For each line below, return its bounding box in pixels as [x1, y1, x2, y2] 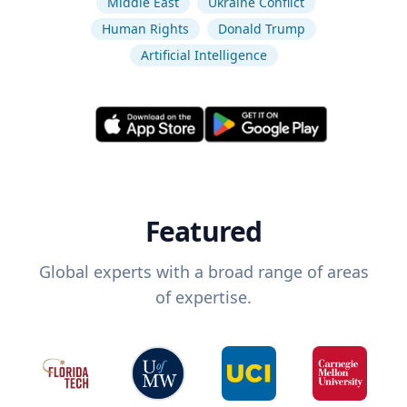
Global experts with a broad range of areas [38, 261, 369, 283]
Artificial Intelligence [140, 46, 267, 64]
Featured [144, 213, 263, 251]
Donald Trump [218, 20, 305, 37]
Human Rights [102, 20, 189, 37]
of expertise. [155, 286, 252, 309]
